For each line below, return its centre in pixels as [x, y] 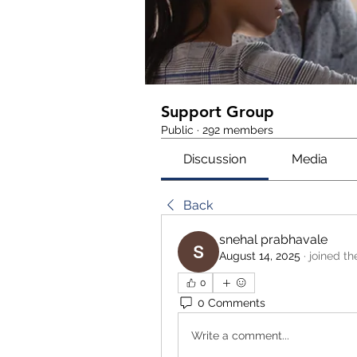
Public [177, 130]
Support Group [218, 112]
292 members [238, 130]
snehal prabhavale [273, 239]
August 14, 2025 [260, 256]
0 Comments [231, 302]
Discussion [215, 159]
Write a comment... [240, 335]
